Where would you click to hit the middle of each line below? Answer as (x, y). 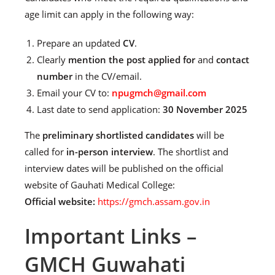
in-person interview (110, 152)
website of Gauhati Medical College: (100, 185)
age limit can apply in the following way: (109, 14)
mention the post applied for (132, 60)
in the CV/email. (107, 76)
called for (45, 152)
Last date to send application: (100, 109)
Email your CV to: (74, 93)
